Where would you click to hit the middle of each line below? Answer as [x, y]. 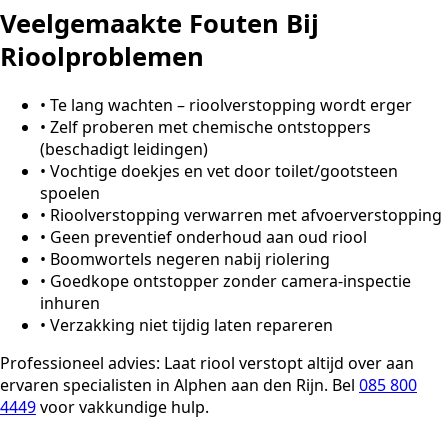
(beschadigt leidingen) [124, 149]
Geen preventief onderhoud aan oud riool [208, 237]
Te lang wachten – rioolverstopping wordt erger [231, 105]
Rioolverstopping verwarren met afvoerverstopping [246, 215]
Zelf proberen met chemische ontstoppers [210, 127]
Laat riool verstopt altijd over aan [287, 363]
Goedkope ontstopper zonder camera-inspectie [230, 281]
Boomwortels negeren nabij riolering [190, 259]
